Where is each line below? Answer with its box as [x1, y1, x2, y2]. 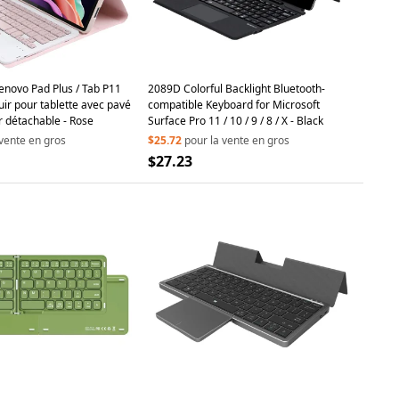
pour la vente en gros [184, 133, 289, 148]
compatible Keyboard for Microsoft [148, 97, 320, 112]
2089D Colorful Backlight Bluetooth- [148, 81, 325, 96]
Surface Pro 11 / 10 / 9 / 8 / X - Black [281, 113, 323, 128]
